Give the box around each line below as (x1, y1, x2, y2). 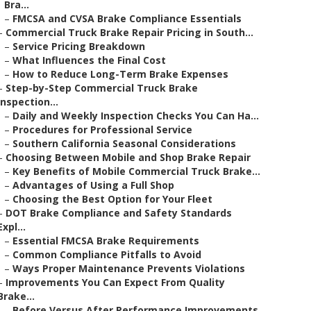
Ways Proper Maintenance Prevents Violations (12, 262, 245, 275)
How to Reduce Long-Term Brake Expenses (12, 67, 228, 81)
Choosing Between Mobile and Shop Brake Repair (6, 151, 251, 164)
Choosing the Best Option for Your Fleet (12, 192, 212, 205)
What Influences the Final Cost (12, 53, 166, 67)
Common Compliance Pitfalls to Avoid (12, 248, 201, 261)
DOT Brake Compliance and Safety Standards (6, 206, 232, 219)
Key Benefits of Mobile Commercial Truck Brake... (12, 165, 260, 178)
